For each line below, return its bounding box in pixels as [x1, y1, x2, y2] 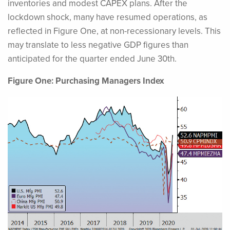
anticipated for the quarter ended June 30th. [8, 52, 177, 65]
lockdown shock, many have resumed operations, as [8, 11, 207, 24]
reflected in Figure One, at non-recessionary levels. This [8, 25, 221, 37]
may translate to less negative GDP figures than [8, 39, 188, 51]
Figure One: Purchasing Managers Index [8, 74, 164, 87]
